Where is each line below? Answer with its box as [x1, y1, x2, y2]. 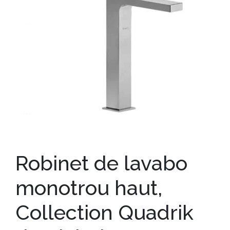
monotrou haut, [15, 175, 162, 200]
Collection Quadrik [15, 200, 194, 224]
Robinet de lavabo [15, 150, 187, 175]
